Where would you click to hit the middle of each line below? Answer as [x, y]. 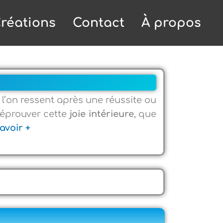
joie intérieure [100, 114]
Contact [99, 23]
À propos [171, 23]
